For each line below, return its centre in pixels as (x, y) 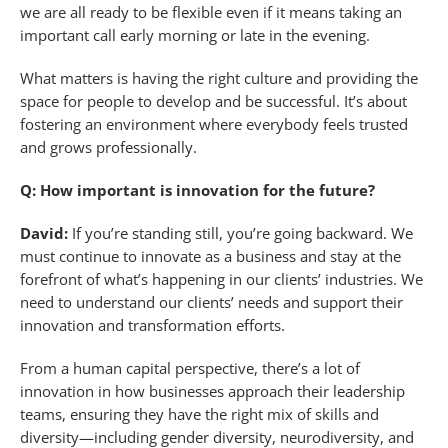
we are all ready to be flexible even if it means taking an (211, 12)
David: (44, 233)
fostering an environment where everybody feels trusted (214, 124)
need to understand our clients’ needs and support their (211, 302)
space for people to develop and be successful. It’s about (213, 101)
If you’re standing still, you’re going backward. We (240, 233)
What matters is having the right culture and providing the (219, 78)
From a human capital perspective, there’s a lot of (190, 368)
